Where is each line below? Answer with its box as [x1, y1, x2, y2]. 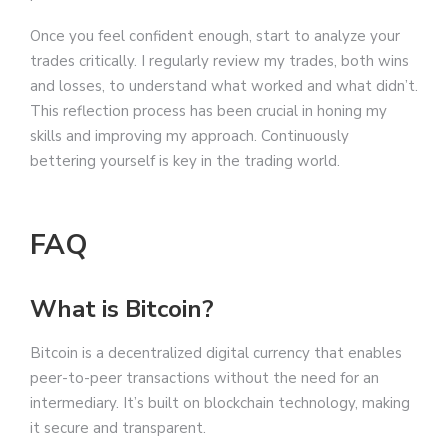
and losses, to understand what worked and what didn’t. [30, 76, 418, 97]
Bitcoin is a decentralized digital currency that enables [30, 343, 402, 364]
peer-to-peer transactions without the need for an [30, 368, 379, 389]
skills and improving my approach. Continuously [30, 126, 349, 147]
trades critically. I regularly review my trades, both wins [30, 51, 409, 72]
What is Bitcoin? [30, 293, 214, 326]
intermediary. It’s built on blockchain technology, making [30, 393, 410, 414]
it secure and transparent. [30, 418, 206, 439]
